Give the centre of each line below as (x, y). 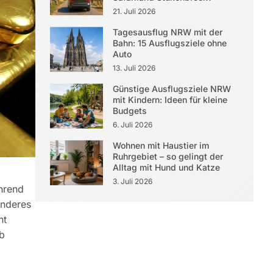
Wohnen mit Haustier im (161, 145)
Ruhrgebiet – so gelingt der (168, 156)
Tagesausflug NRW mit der (167, 32)
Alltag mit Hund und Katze (166, 167)
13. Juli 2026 (134, 68)
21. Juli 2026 (134, 11)
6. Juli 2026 (132, 125)
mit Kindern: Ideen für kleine (170, 100)
